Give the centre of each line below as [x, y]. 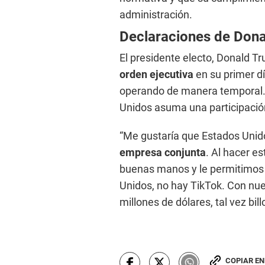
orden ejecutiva [156, 75]
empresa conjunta [163, 153]
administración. [156, 15]
